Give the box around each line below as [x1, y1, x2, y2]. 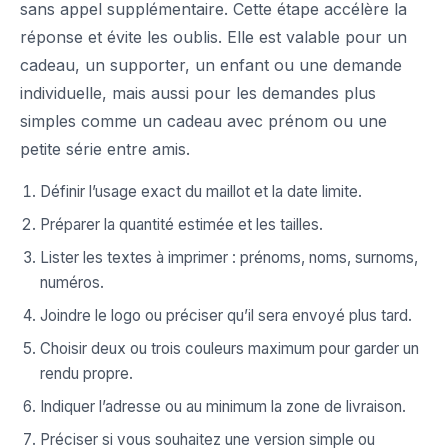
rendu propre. [40, 364, 133, 384]
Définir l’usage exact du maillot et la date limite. [40, 182, 362, 202]
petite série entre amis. [20, 139, 190, 160]
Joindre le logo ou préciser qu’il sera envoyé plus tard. [40, 306, 412, 326]
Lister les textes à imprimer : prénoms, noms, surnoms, [40, 248, 418, 268]
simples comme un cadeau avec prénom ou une [20, 111, 387, 132]
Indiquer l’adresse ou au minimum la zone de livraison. [40, 397, 406, 417]
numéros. [40, 273, 104, 293]
